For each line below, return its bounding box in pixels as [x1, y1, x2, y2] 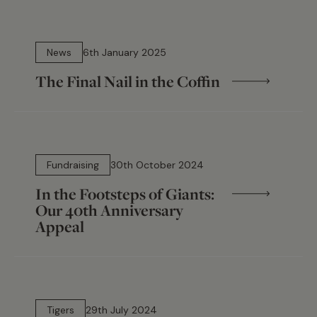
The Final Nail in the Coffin [35, 70, 220, 92]
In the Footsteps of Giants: [35, 183, 214, 204]
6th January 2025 [83, 45, 166, 59]
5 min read [46, 27, 96, 40]
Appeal [35, 215, 84, 237]
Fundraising [47, 158, 99, 171]
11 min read [46, 284, 96, 298]
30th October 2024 [110, 158, 204, 171]
